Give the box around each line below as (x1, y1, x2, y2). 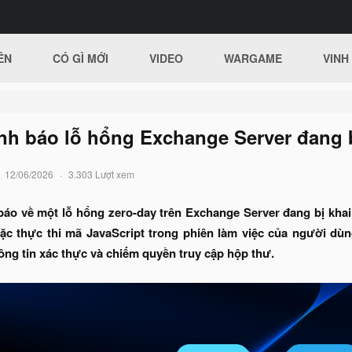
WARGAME (224, 50, 283, 66)
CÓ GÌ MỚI (53, 50, 109, 66)
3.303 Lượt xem (68, 167, 134, 181)
